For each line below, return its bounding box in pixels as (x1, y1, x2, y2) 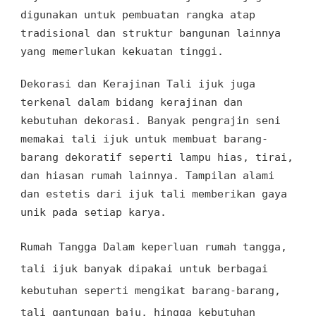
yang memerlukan (20, 44, 122, 58)
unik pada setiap (20, 205, 128, 219)
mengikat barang (135, 284, 230, 297)
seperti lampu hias (122, 150, 243, 164)
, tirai (243, 150, 287, 164)
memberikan (186, 187, 262, 200)
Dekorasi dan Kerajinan (20, 77, 160, 90)
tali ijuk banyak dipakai (20, 262, 173, 275)
